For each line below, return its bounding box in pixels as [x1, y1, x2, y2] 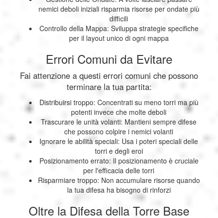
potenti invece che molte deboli [71, 107, 166, 117]
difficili [109, 14, 128, 24]
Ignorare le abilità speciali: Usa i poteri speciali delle [39, 136, 198, 146]
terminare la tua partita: [66, 81, 152, 93]
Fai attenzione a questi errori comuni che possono [20, 70, 198, 82]
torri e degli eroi [94, 146, 143, 156]
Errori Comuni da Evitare [46, 50, 172, 68]
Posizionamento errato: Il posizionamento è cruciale [39, 156, 199, 166]
